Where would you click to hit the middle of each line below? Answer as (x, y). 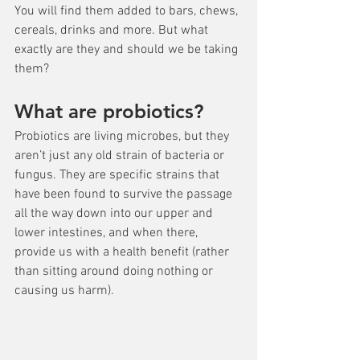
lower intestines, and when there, (108, 233)
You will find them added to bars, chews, (128, 11)
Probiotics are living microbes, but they (123, 137)
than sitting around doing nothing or (115, 272)
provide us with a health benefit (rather (123, 252)
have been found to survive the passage (125, 194)
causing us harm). (64, 291)
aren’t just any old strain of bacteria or (121, 156)
